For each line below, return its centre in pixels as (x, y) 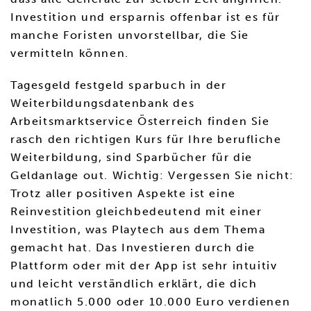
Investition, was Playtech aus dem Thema (138, 229)
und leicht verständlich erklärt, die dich (134, 284)
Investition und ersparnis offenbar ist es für (146, 17)
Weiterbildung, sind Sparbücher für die (132, 157)
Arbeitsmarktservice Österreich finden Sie (140, 121)
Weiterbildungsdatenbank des (103, 103)
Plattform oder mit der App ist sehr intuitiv (144, 266)
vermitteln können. (70, 53)
